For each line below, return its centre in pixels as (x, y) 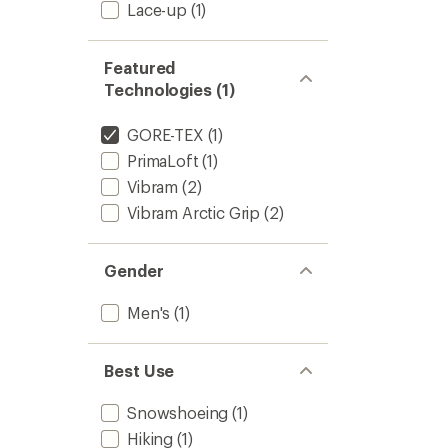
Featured (140, 67)
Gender (134, 270)
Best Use (139, 370)
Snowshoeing (178, 412)
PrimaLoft (163, 160)
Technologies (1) (169, 89)
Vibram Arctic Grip (194, 212)
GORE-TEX (165, 134)
